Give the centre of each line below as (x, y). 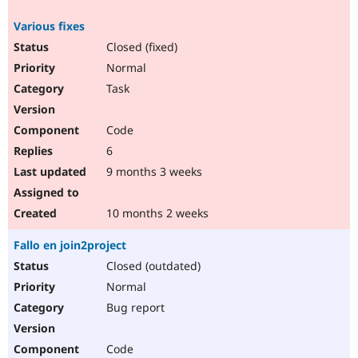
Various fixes (49, 26)
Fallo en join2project (70, 245)
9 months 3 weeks (153, 172)
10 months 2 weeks (156, 213)
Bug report (134, 308)
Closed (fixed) (140, 47)
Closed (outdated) (152, 266)
